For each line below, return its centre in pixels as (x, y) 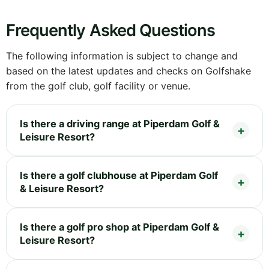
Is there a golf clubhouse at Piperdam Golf (119, 175)
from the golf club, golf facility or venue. (98, 86)
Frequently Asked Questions (111, 30)
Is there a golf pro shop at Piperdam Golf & (119, 227)
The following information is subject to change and (122, 56)
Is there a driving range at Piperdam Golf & (120, 123)
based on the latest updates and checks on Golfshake (128, 71)
